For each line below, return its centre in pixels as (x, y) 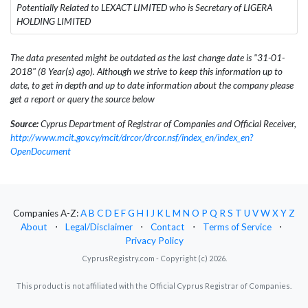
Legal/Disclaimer (99, 227)
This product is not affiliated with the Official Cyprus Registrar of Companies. (154, 286)
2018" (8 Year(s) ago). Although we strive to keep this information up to (146, 71)
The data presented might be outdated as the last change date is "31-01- (147, 57)
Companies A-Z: (47, 213)
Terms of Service (237, 227)
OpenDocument (41, 151)
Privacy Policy (154, 241)
